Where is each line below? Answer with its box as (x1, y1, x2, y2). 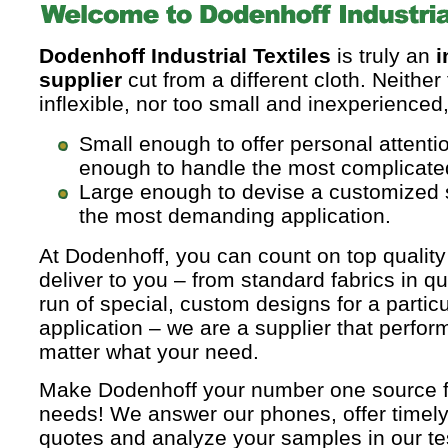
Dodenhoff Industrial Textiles (39, 44, 331, 67)
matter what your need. (39, 340, 259, 363)
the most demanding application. (79, 204, 391, 227)
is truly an (331, 44, 436, 67)
